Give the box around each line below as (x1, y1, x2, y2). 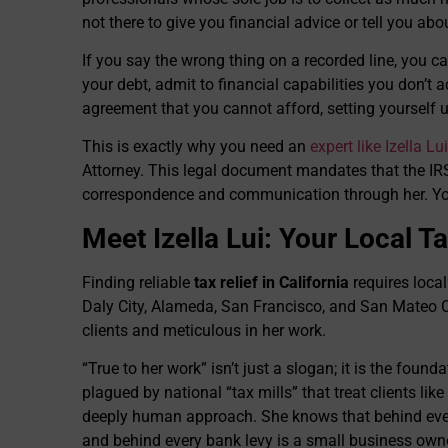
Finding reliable (82, 272, 194, 292)
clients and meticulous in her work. (82, 320, 326, 340)
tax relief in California (194, 272, 349, 292)
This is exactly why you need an (82, 137, 310, 157)
